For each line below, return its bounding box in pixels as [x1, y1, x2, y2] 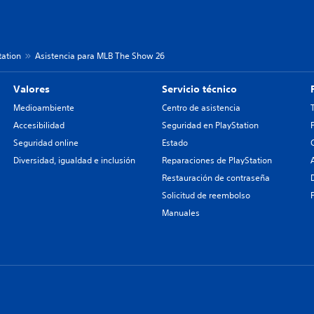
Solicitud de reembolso [161, 189, 250, 202]
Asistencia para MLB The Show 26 [35, 50, 165, 62]
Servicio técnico [161, 83, 237, 96]
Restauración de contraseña [161, 172, 270, 184]
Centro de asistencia [161, 102, 240, 114]
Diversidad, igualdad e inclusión [13, 154, 135, 167]
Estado [161, 137, 188, 149]
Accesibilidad [13, 119, 64, 132]
